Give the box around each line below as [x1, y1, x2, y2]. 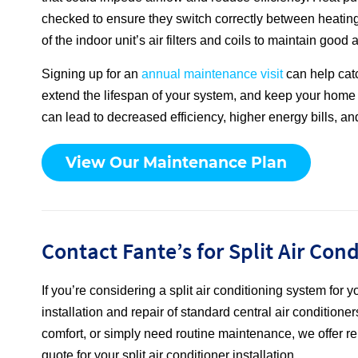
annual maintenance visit [141, 67, 283, 82]
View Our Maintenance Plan [66, 153, 287, 173]
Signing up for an [42, 67, 141, 82]
